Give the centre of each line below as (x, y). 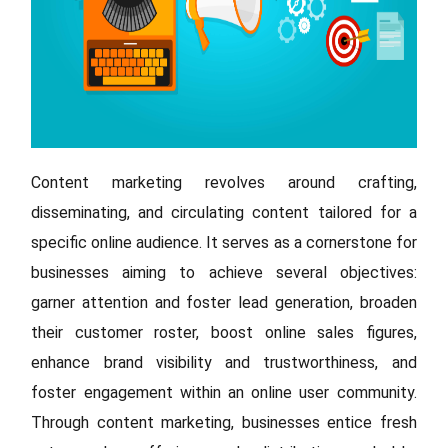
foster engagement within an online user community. (224, 392)
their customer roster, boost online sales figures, (224, 332)
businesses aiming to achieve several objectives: (224, 272)
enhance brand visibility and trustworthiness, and (224, 362)
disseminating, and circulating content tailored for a (224, 212)
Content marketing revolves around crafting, (224, 182)
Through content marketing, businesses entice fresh (224, 422)
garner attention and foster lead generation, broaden (224, 302)
